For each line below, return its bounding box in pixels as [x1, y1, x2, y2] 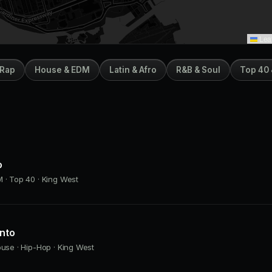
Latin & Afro [109, 65, 157, 75]
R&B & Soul [176, 65, 220, 75]
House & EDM [35, 65, 90, 75]
